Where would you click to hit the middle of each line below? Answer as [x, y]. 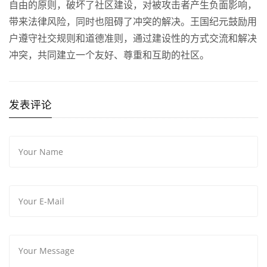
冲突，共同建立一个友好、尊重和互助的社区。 [109, 55]
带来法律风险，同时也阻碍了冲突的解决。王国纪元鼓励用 [133, 21]
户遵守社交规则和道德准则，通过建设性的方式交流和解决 [133, 38]
